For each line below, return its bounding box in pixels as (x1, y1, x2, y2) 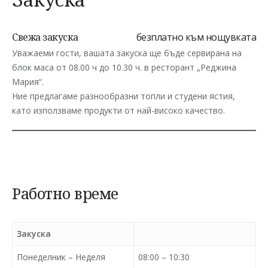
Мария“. (12, 75, 44, 87)
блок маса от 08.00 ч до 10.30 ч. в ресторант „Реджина (12, 61, 236, 73)
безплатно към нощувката (136, 30, 256, 44)
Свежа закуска (12, 30, 78, 44)
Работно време (12, 182, 118, 203)
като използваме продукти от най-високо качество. (12, 104, 225, 116)
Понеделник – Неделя (17, 251, 105, 263)
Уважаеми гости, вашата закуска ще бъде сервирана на (12, 47, 242, 59)
